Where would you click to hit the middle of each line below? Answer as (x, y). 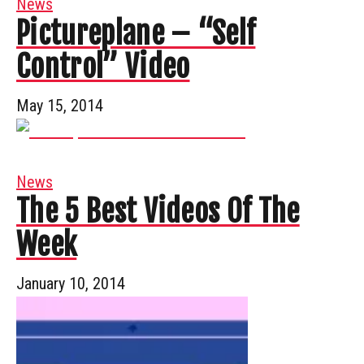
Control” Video (103, 67)
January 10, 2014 (71, 283)
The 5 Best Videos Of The (158, 211)
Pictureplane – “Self (136, 33)
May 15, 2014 (60, 105)
